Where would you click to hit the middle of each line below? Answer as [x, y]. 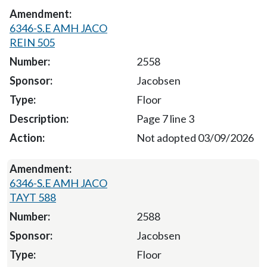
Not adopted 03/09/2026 [195, 137]
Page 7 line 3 [165, 118]
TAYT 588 [33, 197]
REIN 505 [32, 42]
